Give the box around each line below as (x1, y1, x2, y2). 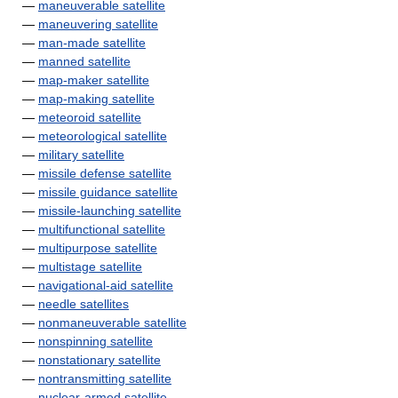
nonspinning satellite (38, 334, 153, 348)
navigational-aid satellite (38, 278, 173, 292)
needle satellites (38, 297, 129, 311)
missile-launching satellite (38, 203, 181, 218)
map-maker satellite (38, 73, 149, 87)
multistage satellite (38, 259, 142, 274)
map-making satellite (38, 92, 155, 106)
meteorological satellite (38, 129, 167, 143)
